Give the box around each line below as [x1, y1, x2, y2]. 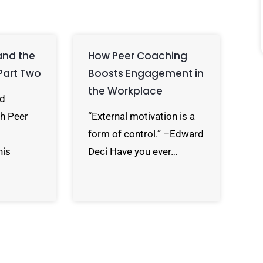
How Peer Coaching [88, 49, 188, 63]
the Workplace [88, 84, 163, 98]
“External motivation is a [88, 110, 195, 122]
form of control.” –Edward [88, 128, 204, 140]
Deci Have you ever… [88, 146, 178, 157]
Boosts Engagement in [88, 66, 204, 80]
